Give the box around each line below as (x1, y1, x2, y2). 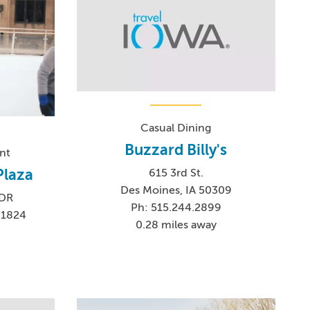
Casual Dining (140, 122, 212, 135)
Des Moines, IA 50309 (120, 184, 232, 197)
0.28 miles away (135, 219, 217, 232)
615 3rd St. (148, 167, 203, 180)
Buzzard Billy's (125, 141, 228, 159)
